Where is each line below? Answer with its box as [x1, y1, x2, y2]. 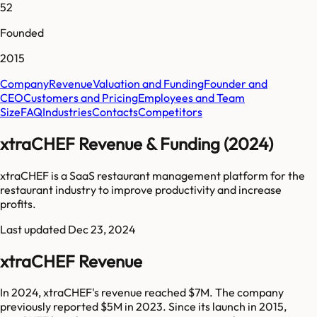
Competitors [138, 104, 202, 119]
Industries [42, 104, 92, 119]
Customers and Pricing [23, 90, 138, 105]
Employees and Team [138, 90, 245, 105]
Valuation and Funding [93, 76, 204, 91]
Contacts [92, 104, 138, 119]
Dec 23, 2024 [68, 221, 136, 236]
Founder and [204, 76, 267, 91]
